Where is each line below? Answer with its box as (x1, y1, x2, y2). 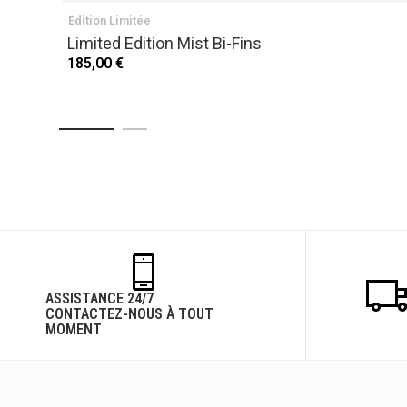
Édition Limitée (68, 14, 151, 27)
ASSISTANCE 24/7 (45, 290, 154, 307)
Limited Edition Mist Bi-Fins (67, 34, 262, 53)
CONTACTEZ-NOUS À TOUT (45, 305, 213, 323)
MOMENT (45, 321, 102, 338)
